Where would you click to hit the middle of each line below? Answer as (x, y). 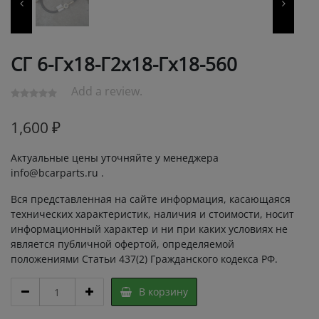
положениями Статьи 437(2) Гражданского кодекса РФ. (144, 259)
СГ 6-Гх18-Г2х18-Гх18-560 (124, 64)
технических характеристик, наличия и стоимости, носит (152, 214)
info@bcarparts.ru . (57, 173)
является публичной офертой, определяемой (122, 244)
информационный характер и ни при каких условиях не (149, 229)
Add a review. (106, 91)
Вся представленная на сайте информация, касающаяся (151, 199)
